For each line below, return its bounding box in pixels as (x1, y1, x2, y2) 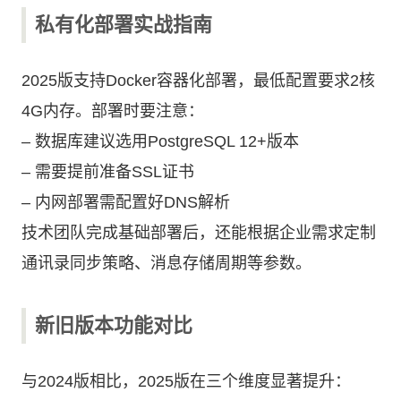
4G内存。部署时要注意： (21, 102, 204, 120)
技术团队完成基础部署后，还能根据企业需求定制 (21, 224, 376, 242)
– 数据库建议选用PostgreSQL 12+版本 (21, 132, 299, 150)
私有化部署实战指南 (35, 13, 212, 36)
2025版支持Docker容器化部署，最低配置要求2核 (21, 72, 375, 90)
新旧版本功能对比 (35, 314, 192, 337)
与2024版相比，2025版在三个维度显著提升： (21, 372, 351, 390)
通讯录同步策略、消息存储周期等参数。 (21, 254, 311, 272)
